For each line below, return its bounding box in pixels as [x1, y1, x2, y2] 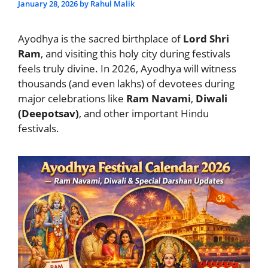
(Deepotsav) [18, 106, 79, 120]
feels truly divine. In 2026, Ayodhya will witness [18, 62, 236, 75]
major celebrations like [18, 92, 126, 105]
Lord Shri [183, 32, 229, 45]
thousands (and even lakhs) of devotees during [18, 77, 234, 90]
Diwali [196, 92, 227, 105]
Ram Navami [126, 92, 191, 105]
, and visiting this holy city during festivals [41, 47, 230, 60]
